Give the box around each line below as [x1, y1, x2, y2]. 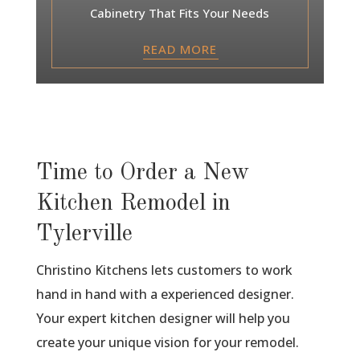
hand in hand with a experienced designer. [35, 284, 294, 303]
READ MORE [142, 40, 217, 57]
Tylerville [35, 222, 133, 246]
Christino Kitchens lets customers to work [35, 260, 292, 279]
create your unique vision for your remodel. [35, 333, 299, 351]
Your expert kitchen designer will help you [35, 309, 290, 327]
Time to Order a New [35, 161, 249, 185]
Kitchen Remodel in [35, 191, 231, 215]
